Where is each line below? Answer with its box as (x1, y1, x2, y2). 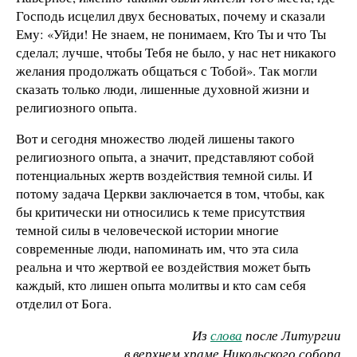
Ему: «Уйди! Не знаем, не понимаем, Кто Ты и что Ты (16, 24, 326, 43)
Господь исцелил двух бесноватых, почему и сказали (16, 6, 325, 25)
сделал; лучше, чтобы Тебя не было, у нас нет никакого (16, 42, 336, 61)
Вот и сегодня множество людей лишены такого (16, 129, 295, 148)
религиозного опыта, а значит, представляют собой (16, 147, 314, 167)
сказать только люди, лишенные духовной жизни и (16, 79, 309, 98)
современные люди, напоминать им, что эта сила (16, 239, 299, 258)
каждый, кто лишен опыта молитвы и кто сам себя (16, 276, 306, 295)
